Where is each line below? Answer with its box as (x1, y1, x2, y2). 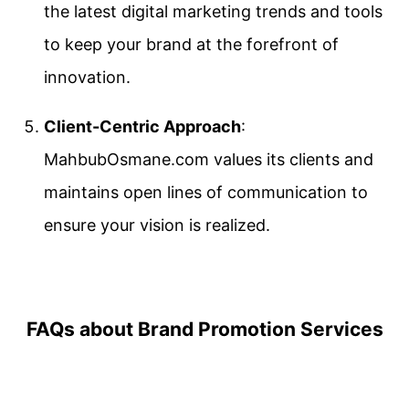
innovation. (44, 67, 131, 87)
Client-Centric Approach (44, 116, 241, 136)
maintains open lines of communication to (44, 182, 368, 202)
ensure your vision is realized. (44, 215, 270, 235)
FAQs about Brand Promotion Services (26, 317, 383, 341)
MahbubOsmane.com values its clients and (44, 149, 373, 169)
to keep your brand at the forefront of (44, 34, 339, 54)
